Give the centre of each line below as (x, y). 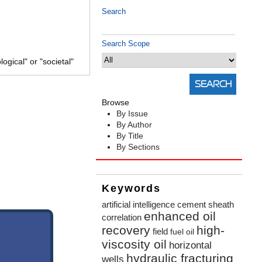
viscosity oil (135, 244)
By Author (135, 125)
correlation (122, 218)
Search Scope (126, 44)
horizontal (191, 246)
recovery (126, 230)
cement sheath (206, 205)
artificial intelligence (139, 205)
